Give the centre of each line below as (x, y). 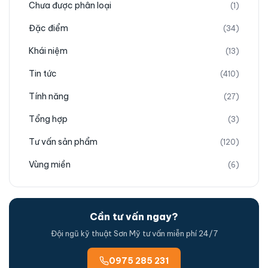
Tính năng (49, 96)
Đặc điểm (48, 28)
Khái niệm (48, 51)
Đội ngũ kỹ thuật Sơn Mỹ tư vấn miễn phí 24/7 (134, 233)
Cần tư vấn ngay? (134, 217)
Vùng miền (50, 165)
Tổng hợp (48, 119)
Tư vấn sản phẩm (63, 142)
